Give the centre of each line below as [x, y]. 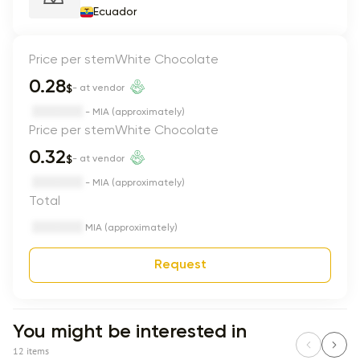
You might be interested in [130, 332]
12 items [31, 351]
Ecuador [115, 12]
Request [180, 265]
